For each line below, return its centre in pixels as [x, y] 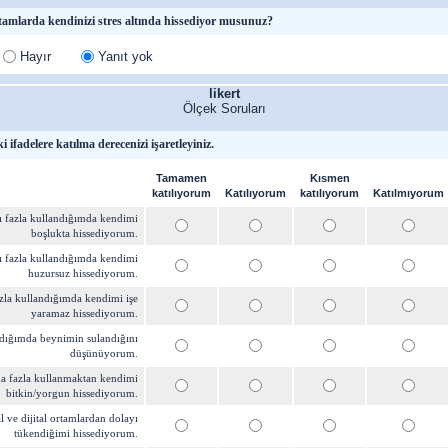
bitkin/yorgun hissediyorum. [72, 393]
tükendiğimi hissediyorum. [76, 433]
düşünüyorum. [104, 353]
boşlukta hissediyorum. [84, 233]
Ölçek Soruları [224, 108]
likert [224, 93]
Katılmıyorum [408, 193]
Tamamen [181, 178]
